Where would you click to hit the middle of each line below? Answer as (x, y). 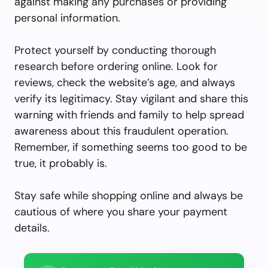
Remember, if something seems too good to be (131, 147)
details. (32, 228)
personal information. (67, 18)
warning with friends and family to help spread (129, 115)
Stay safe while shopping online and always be (129, 196)
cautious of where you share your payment (121, 212)
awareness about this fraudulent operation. (121, 131)
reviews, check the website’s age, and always (125, 83)
